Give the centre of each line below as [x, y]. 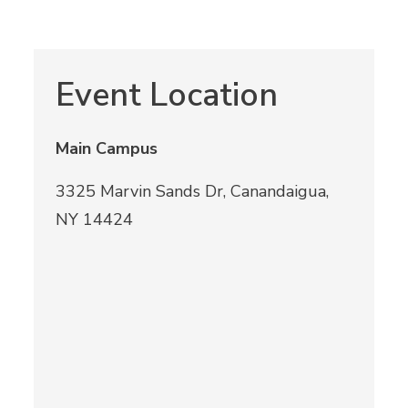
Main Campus [107, 148]
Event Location [167, 95]
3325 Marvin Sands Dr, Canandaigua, [193, 191]
